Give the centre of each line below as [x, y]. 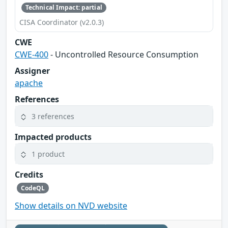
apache [29, 83]
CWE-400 [32, 55]
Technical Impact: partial [64, 8]
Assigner [32, 71]
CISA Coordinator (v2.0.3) [62, 22]
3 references [53, 116]
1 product [48, 154]
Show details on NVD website [71, 205]
